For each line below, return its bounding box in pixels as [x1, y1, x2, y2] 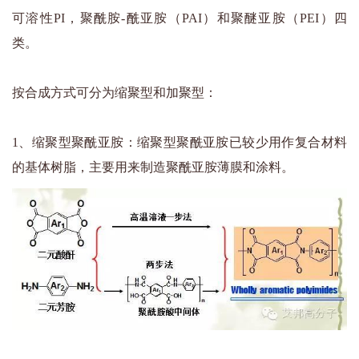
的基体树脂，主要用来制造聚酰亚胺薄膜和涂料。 [12, 159, 294, 174]
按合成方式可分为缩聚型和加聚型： [12, 85, 217, 99]
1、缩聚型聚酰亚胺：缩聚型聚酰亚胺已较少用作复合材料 [12, 135, 347, 149]
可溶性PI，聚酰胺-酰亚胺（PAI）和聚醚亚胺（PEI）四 [12, 10, 347, 25]
